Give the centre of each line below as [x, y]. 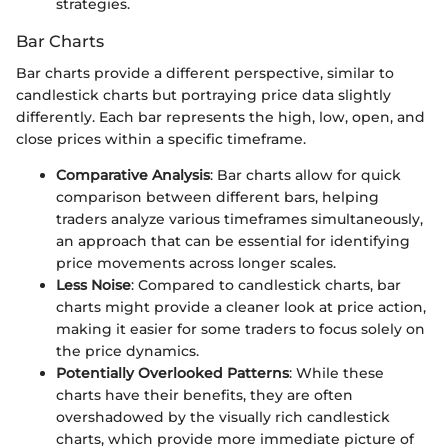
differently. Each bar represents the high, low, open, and [220, 117]
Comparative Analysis [133, 175]
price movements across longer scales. [196, 263]
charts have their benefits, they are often [204, 395]
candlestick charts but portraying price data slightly [203, 95]
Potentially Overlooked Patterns [172, 373]
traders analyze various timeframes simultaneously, [239, 219]
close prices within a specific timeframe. [161, 139]
